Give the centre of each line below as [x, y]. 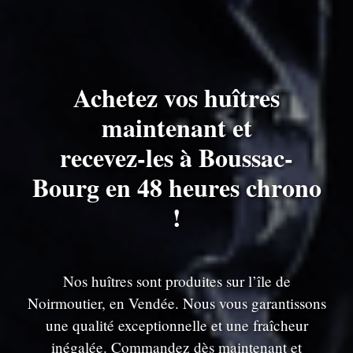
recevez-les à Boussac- [176, 157]
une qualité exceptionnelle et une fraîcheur [176, 325]
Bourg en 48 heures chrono [176, 187]
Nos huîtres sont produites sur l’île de [176, 281]
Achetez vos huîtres [176, 97]
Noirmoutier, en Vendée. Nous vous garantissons [176, 303]
